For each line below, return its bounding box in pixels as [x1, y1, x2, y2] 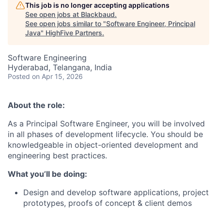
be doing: [52, 169, 87, 179]
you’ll [30, 169, 50, 179]
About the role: [8, 100, 65, 110]
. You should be [146, 129, 203, 139]
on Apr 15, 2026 [32, 72, 83, 80]
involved [174, 119, 205, 128]
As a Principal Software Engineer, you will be [8, 119, 171, 128]
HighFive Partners [46, 29, 102, 37]
